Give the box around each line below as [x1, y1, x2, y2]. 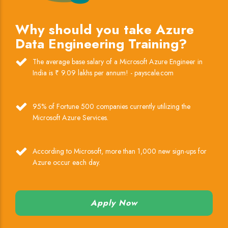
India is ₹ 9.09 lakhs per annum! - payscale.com [33, 68, 174, 78]
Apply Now [91, 197, 137, 209]
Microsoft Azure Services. [33, 112, 108, 123]
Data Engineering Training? [15, 34, 187, 54]
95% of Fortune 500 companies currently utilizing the [33, 101, 190, 112]
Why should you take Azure [15, 20, 194, 40]
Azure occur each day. [33, 157, 100, 168]
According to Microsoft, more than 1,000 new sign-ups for [33, 146, 207, 157]
